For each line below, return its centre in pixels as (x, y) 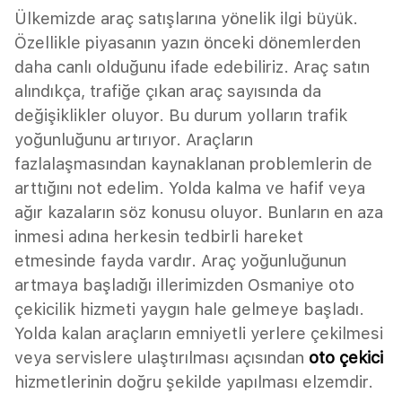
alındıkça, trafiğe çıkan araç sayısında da (168, 91)
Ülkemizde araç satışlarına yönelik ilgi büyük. (186, 18)
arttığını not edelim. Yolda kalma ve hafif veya (190, 188)
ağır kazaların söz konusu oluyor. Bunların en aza (199, 212)
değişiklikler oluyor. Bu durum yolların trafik (181, 115)
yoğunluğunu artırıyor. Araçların (134, 139)
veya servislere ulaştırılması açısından (162, 357)
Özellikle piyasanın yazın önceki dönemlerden (188, 42)
